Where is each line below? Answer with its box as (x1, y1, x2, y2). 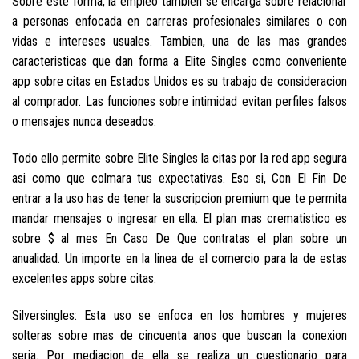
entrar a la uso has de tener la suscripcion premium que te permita (12, 190, 347, 206)
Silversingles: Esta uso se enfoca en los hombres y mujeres (12, 307, 347, 323)
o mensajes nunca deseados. (12, 114, 156, 130)
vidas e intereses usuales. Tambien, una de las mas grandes (12, 34, 347, 50)
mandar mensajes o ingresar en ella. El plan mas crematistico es (12, 210, 347, 226)
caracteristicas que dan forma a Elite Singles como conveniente (12, 54, 347, 70)
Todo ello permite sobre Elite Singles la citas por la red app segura (12, 150, 347, 166)
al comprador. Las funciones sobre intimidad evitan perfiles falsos (12, 94, 347, 110)
